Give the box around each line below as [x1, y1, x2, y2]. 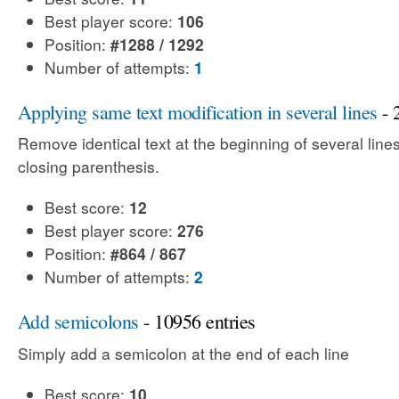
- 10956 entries [138, 308, 256, 334]
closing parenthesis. [18, 155, 159, 177]
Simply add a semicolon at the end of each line [18, 341, 349, 364]
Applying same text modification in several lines [18, 98, 378, 125]
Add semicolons [18, 308, 139, 334]
